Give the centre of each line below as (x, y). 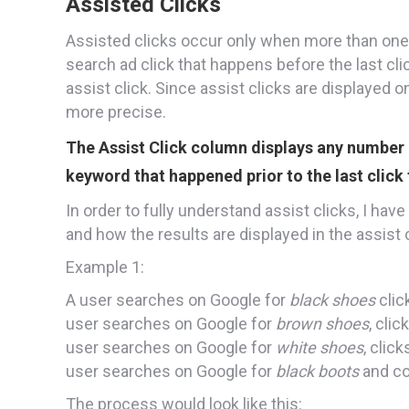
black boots (317, 371)
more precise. (116, 111)
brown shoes (322, 323)
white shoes (320, 347)
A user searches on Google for (178, 299)
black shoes (332, 299)
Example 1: (105, 267)
